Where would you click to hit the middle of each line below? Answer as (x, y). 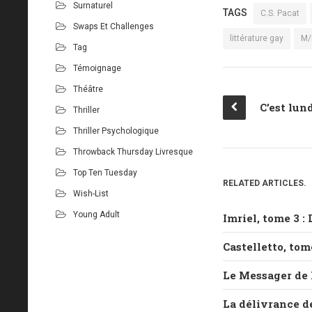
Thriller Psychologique (116, 131)
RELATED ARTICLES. (265, 183)
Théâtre (88, 89)
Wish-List (91, 193)
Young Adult (96, 214)
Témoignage (97, 68)
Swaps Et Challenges (114, 26)
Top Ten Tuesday (105, 172)
